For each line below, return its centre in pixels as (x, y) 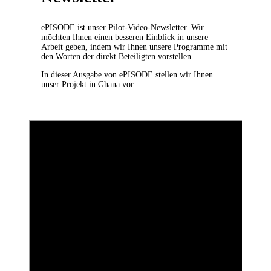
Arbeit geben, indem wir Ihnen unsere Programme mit (134, 47)
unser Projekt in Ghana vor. (88, 84)
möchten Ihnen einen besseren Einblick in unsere (125, 37)
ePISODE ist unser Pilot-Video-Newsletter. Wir (122, 28)
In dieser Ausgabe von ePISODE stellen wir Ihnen (127, 75)
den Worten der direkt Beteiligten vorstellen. (117, 57)
